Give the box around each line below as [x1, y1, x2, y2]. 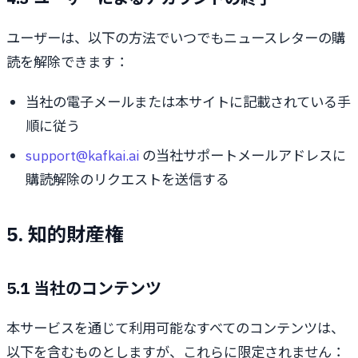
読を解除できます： [6, 53, 129, 72]
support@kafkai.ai [26, 145, 139, 165]
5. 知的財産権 [6, 221, 124, 247]
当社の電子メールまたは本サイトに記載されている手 [26, 93, 351, 112]
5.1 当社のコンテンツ [6, 276, 161, 299]
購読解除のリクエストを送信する [26, 169, 229, 189]
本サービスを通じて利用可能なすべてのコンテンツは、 [6, 318, 344, 337]
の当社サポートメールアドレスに [139, 145, 346, 165]
